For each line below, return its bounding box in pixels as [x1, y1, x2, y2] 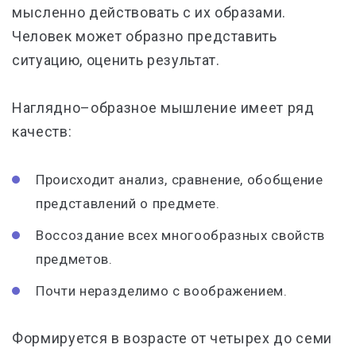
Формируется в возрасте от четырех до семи [12, 330, 333, 346]
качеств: [12, 123, 72, 140]
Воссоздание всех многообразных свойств [36, 227, 326, 243]
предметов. [36, 251, 113, 267]
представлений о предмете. [36, 195, 220, 211]
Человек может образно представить [12, 28, 277, 44]
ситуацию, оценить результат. [12, 52, 220, 68]
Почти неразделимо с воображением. [36, 283, 288, 299]
